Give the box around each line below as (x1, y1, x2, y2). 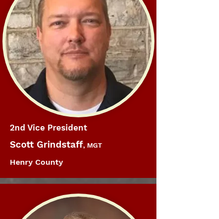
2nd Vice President (10, 123, 87, 132)
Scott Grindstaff (10, 139, 83, 150)
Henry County (10, 157, 63, 167)
